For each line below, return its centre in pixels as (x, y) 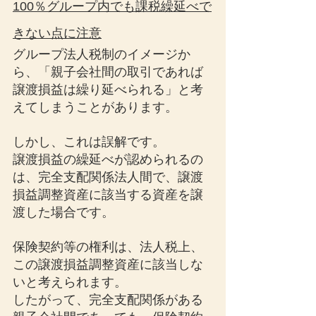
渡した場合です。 (63, 212)
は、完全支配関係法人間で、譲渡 (108, 177)
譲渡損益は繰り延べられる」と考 (108, 90)
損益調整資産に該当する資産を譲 (108, 195)
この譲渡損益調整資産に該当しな (108, 265)
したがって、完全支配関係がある (108, 300)
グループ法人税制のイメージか (102, 54)
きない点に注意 (57, 33)
